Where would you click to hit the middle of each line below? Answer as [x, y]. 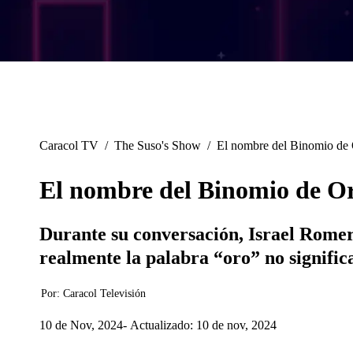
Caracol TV [69, 146]
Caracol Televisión [104, 294]
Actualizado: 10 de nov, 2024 [203, 325]
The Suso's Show [158, 146]
